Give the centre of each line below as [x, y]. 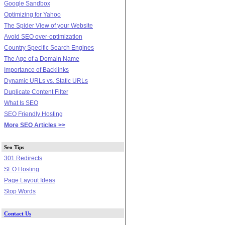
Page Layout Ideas [30, 180]
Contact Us [18, 213]
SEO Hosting [22, 169]
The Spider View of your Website [48, 25]
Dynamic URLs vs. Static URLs [46, 81]
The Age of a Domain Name [42, 59]
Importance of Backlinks [36, 70]
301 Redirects [23, 158]
